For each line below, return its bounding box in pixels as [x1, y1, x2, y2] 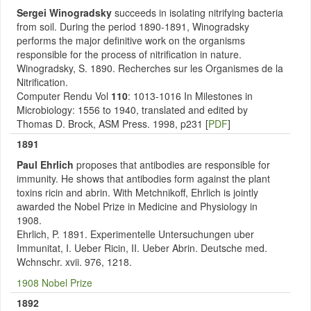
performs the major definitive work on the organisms [17, 33, 245, 47]
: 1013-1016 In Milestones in [128, 89, 253, 103]
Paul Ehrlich [17, 158, 74, 171]
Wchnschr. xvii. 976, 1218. [17, 255, 132, 269]
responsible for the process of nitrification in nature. [17, 47, 242, 61]
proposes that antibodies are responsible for [74, 158, 270, 171]
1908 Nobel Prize [17, 276, 92, 289]
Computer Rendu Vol [17, 89, 111, 103]
